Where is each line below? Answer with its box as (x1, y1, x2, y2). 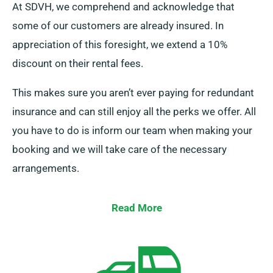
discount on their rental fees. (12, 57, 143, 70)
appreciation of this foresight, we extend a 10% (12, 38, 227, 51)
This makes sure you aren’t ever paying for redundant (12, 87, 254, 99)
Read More (111, 202, 162, 214)
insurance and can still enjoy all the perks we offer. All (12, 105, 256, 118)
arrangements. (12, 162, 79, 175)
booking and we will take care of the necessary (12, 143, 227, 156)
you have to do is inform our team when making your (12, 124, 252, 137)
